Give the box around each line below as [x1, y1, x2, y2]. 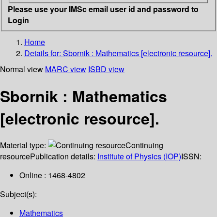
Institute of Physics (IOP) [97, 151, 181, 162]
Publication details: [30, 151, 97, 162]
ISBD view [88, 63, 124, 75]
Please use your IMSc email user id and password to [8, 3, 199, 15]
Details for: [24, 47, 63, 59]
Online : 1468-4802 [19, 170, 85, 181]
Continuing [125, 139, 163, 151]
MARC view [45, 63, 86, 75]
